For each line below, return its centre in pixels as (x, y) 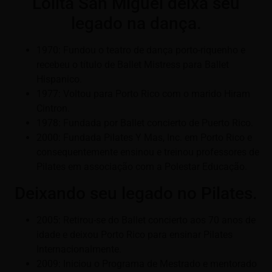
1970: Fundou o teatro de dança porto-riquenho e (141, 50)
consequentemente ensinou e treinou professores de (148, 152)
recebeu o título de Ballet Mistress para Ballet (133, 65)
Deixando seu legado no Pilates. (136, 193)
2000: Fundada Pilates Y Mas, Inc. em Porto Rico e (144, 138)
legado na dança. (136, 24)
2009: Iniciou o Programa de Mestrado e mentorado (147, 263)
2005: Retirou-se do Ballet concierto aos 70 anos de (146, 220)
